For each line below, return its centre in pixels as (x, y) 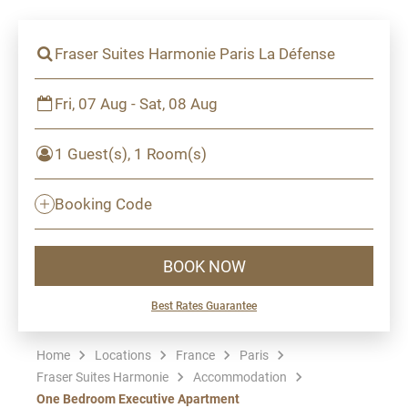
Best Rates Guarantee (204, 305)
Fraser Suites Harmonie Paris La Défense (195, 53)
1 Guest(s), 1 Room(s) (131, 153)
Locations (123, 355)
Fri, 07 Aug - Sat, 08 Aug (136, 103)
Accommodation (240, 377)
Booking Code (103, 204)
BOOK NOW (204, 265)
